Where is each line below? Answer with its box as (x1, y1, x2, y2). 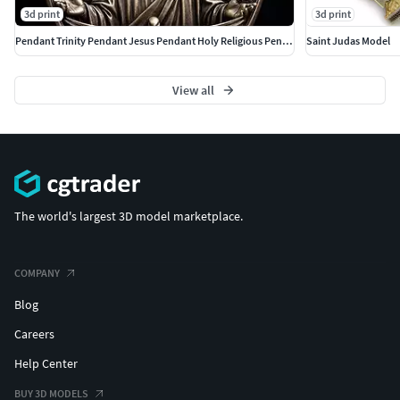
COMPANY (14, 266, 60, 280)
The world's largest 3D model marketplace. (14, 208, 243, 225)
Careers (14, 326, 54, 343)
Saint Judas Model (305, 33, 390, 47)
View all (171, 81, 214, 98)
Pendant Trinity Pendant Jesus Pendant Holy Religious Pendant (282, 33, 293, 47)
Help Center (14, 355, 78, 372)
